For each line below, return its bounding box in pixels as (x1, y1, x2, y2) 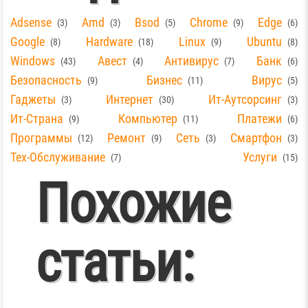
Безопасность (10, 72, 82, 87)
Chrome (190, 14, 228, 30)
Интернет (106, 91, 153, 107)
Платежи (237, 111, 282, 126)
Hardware (86, 34, 133, 49)
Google (10, 34, 45, 49)
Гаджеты (10, 91, 56, 107)
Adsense (10, 14, 52, 30)
